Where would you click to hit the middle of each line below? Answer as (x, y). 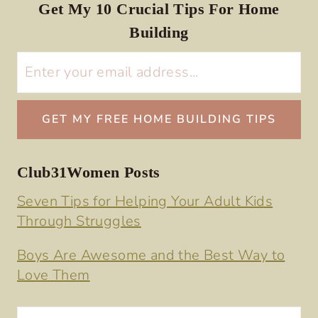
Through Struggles (79, 221)
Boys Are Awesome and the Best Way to (151, 256)
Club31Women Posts (89, 172)
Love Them (54, 275)
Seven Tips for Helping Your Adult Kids (145, 202)
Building (159, 33)
